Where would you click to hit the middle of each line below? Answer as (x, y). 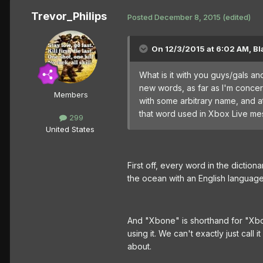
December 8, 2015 (188, 17)
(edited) (237, 17)
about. (139, 247)
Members (71, 95)
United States (70, 129)
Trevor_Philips (69, 16)
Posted (141, 17)
